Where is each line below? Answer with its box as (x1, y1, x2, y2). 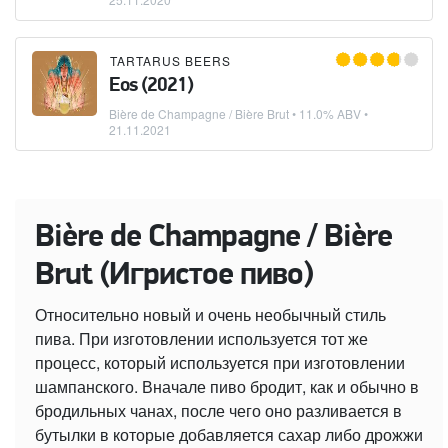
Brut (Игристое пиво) (35, 260, 313, 293)
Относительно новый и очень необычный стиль (35, 303, 386, 327)
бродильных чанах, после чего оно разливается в (35, 399, 402, 423)
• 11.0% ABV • (289, 105, 368, 123)
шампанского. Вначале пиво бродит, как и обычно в (35, 375, 419, 399)
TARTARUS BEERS (110, 52, 231, 70)
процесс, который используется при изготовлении (35, 351, 405, 375)
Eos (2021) (109, 76, 193, 97)
